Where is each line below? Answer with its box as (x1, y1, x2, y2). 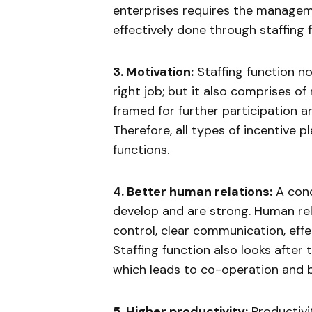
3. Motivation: (113, 63, 194, 80)
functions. (113, 141, 169, 158)
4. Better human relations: (113, 182, 272, 200)
